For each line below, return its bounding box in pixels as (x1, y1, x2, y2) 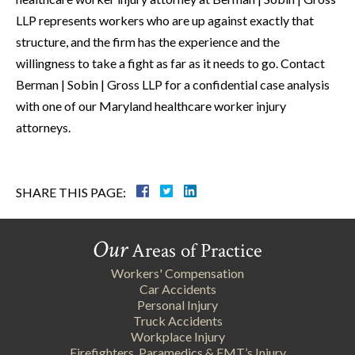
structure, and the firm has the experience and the (16, 34, 280, 50)
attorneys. (16, 120, 71, 136)
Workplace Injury (130, 329, 225, 345)
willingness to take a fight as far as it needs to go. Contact (16, 55, 325, 71)
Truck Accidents (132, 313, 223, 329)
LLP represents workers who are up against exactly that (16, 13, 314, 29)
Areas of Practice (127, 238, 262, 265)
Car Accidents (139, 281, 216, 297)
